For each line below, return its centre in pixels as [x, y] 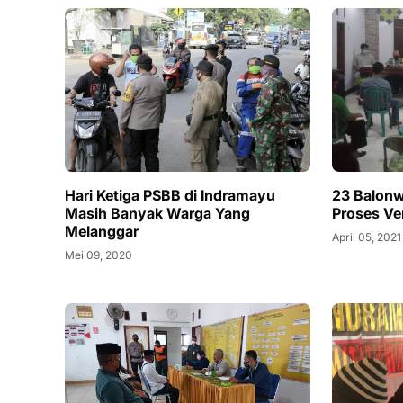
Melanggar [102, 232]
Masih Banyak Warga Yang [157, 214]
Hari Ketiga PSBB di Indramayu [170, 196]
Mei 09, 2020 [99, 255]
